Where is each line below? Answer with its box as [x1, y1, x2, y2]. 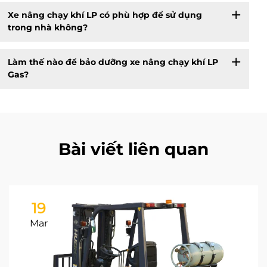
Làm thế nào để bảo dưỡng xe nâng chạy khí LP [7, 57, 218, 68]
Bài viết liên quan [58, 138, 209, 159]
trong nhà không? [7, 22, 88, 33]
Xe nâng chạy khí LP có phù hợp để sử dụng [7, 10, 202, 21]
